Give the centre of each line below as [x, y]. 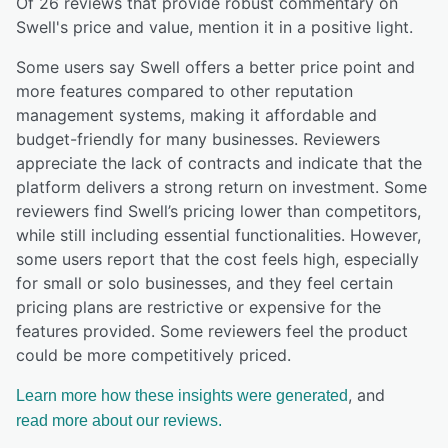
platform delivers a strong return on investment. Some [221, 186]
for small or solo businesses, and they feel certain [204, 282]
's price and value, [127, 26]
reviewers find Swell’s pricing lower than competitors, [218, 210]
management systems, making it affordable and [196, 114]
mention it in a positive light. [305, 26]
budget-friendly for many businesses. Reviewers [198, 138]
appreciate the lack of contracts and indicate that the [219, 162]
